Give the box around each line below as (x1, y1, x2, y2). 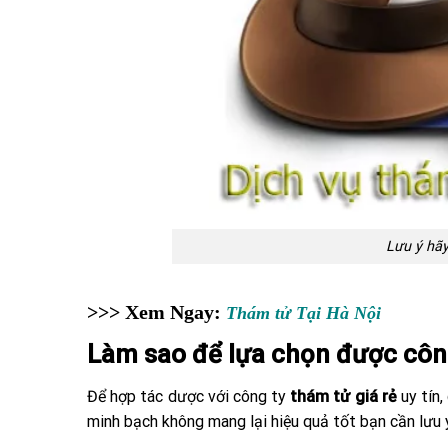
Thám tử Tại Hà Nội (226, 302, 381, 323)
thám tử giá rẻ (290, 386, 397, 406)
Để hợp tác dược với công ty (87, 386, 291, 406)
